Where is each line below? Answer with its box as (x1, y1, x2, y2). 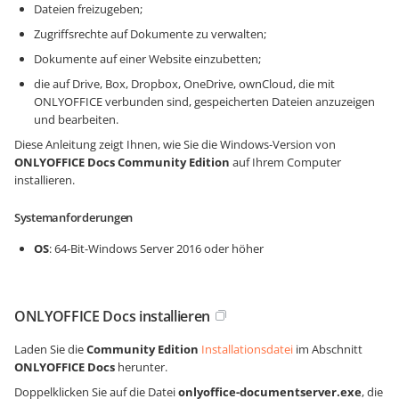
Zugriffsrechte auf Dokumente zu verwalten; (34, 26, 266, 42)
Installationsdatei (201, 341, 293, 357)
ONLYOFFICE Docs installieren (14, 306, 211, 326)
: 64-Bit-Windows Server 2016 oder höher (49, 240, 264, 256)
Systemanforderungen (14, 209, 134, 225)
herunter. (115, 359, 167, 375)
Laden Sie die (14, 341, 86, 357)
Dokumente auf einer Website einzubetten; (34, 51, 261, 67)
